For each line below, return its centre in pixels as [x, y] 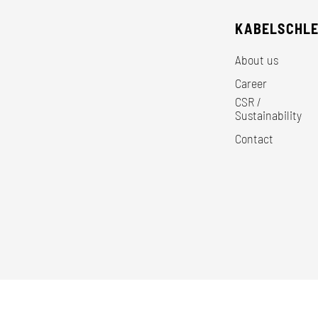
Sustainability [269, 115]
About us [257, 59]
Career [251, 83]
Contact [254, 138]
